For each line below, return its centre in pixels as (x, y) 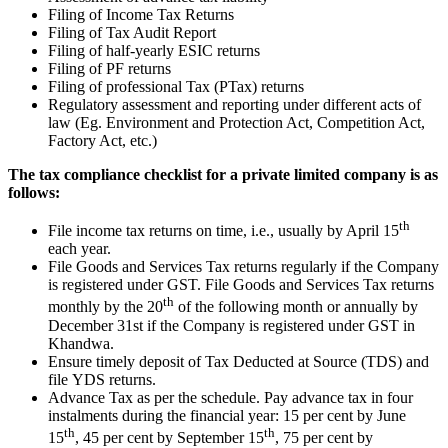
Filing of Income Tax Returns (141, 14)
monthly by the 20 (105, 307)
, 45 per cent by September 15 (169, 437)
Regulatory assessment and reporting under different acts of (234, 104)
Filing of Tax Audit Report (132, 32)
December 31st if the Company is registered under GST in (231, 325)
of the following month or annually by (296, 307)
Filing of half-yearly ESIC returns (154, 50)
